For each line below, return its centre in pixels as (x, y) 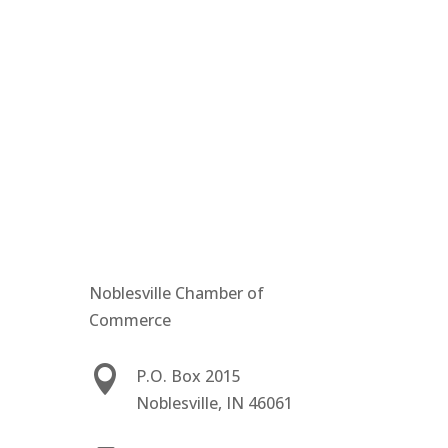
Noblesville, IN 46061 (215, 403)
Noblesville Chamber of (177, 292)
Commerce (130, 319)
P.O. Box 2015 (189, 376)
